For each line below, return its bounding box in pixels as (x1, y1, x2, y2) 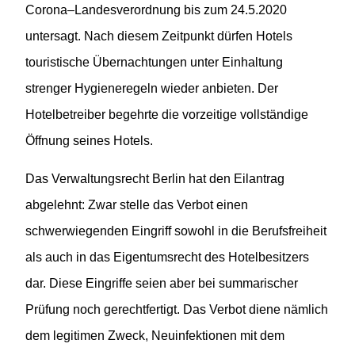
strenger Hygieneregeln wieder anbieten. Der (25, 82, 278, 96)
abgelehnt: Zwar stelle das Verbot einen (25, 197, 248, 212)
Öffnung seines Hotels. (25, 134, 153, 148)
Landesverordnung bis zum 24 (74, 3, 245, 17)
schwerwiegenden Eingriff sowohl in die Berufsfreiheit (25, 223, 326, 238)
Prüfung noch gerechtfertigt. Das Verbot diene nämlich (25, 302, 328, 316)
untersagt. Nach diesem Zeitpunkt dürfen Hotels (25, 29, 292, 44)
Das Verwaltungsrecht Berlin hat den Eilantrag (25, 171, 284, 185)
